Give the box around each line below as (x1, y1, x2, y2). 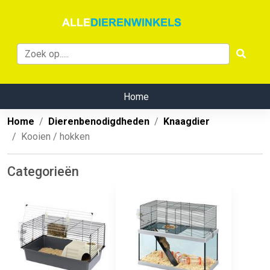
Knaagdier (163, 116, 210, 128)
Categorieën (7, 164, 79, 180)
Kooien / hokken (21, 131, 90, 143)
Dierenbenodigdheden (48, 116, 149, 128)
